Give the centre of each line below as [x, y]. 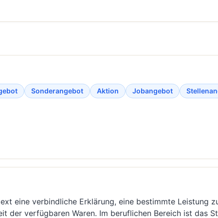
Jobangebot [153, 91]
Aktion [108, 91]
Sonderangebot [57, 91]
